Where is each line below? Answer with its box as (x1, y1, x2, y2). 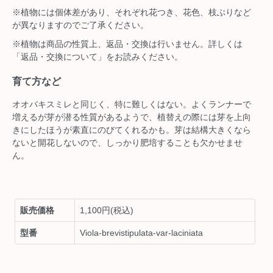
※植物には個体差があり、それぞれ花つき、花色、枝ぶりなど (12, 7, 251, 18)
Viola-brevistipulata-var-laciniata (80, 227, 204, 238)
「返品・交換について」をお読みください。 (12, 52, 183, 62)
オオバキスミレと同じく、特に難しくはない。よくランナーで (12, 99, 251, 109)
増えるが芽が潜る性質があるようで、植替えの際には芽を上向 (12, 112, 251, 122)
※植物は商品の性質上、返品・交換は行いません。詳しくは (12, 39, 243, 49)
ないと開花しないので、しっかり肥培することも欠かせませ (12, 137, 243, 147)
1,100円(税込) (80, 205, 134, 215)
